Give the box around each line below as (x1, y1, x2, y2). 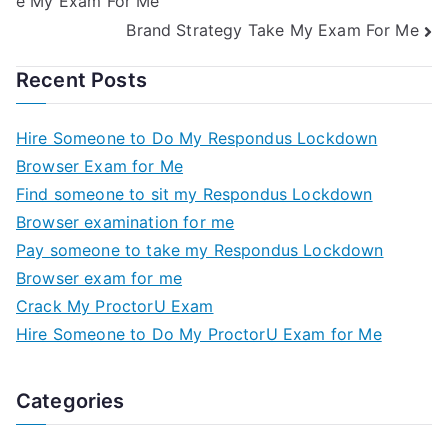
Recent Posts (16, 67, 147, 92)
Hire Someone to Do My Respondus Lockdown (16, 127, 378, 148)
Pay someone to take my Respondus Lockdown (16, 239, 384, 260)
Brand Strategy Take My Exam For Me (126, 19, 419, 40)
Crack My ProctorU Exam (16, 295, 214, 316)
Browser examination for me (16, 211, 235, 232)
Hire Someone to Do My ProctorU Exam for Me (16, 323, 382, 344)
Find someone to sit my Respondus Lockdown (16, 183, 373, 204)
